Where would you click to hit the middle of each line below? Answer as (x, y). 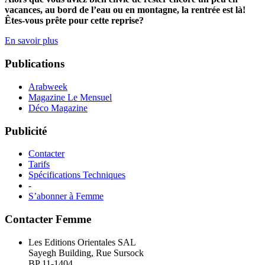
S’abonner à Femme (66, 196)
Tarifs (39, 164)
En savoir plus (31, 41)
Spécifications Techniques (77, 175)
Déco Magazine (58, 108)
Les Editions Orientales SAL (82, 242)
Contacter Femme (48, 219)
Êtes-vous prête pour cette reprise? (74, 21)
